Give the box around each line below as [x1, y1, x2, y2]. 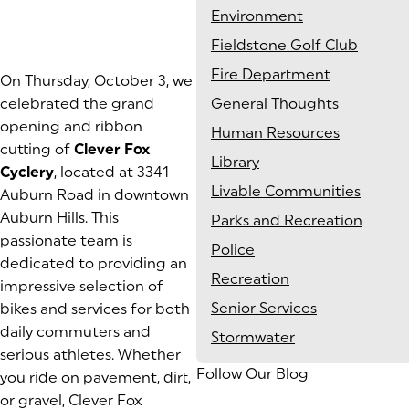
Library [211, 153, 259, 172]
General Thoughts [211, 95, 339, 113]
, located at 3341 [54, 163, 169, 182]
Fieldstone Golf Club [211, 37, 358, 55]
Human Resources [211, 124, 340, 142]
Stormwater [211, 329, 295, 347]
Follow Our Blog [196, 365, 309, 383]
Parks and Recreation [211, 212, 362, 230]
